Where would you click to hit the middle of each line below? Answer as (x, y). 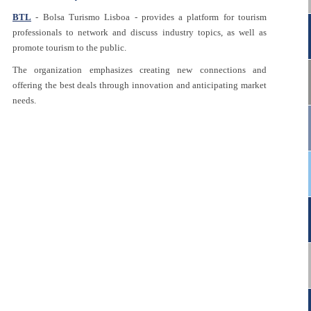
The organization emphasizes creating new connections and (140, 70)
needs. (24, 100)
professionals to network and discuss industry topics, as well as (140, 32)
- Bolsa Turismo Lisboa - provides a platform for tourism (149, 17)
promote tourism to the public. (69, 48)
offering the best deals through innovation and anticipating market (140, 85)
